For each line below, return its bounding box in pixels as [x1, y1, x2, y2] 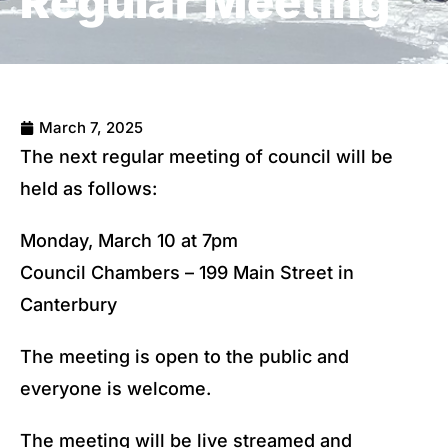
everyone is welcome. [20, 378, 211, 399]
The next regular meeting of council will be [20, 146, 393, 167]
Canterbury [20, 294, 117, 315]
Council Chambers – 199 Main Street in [20, 262, 354, 283]
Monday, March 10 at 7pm [20, 230, 238, 251]
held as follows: [20, 178, 157, 199]
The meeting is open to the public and [20, 346, 349, 367]
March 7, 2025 [39, 118, 143, 137]
